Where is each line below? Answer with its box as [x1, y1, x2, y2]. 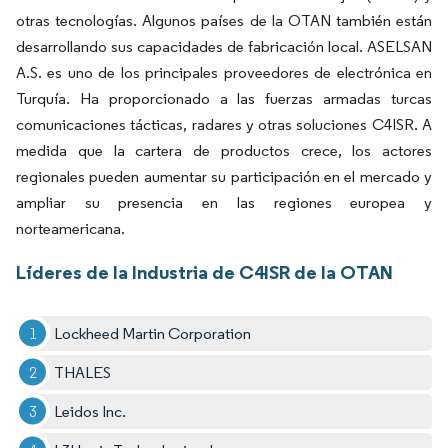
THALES [54, 362, 112, 382]
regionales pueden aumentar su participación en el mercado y [16, 166, 432, 186]
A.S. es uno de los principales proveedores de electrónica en [16, 62, 432, 82]
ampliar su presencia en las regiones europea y [16, 192, 432, 212]
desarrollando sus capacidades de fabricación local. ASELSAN [16, 36, 432, 56]
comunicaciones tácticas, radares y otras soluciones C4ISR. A [16, 114, 432, 134]
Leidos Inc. [54, 401, 127, 421]
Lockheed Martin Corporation [54, 323, 252, 343]
